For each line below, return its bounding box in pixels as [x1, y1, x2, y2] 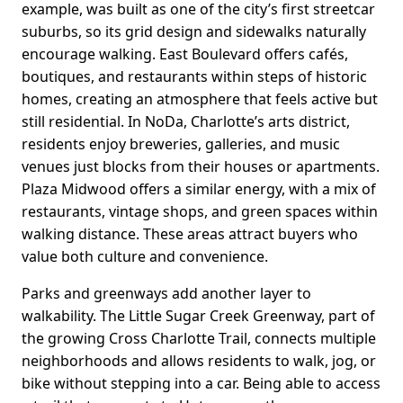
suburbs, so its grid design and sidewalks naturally [22, 22, 366, 42]
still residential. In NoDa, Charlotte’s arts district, [22, 112, 350, 132]
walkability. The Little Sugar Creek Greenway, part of [22, 306, 375, 327]
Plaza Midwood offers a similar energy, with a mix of [22, 179, 376, 200]
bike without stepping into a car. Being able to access [22, 373, 381, 394]
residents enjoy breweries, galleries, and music [22, 134, 340, 155]
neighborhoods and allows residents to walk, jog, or [22, 351, 376, 372]
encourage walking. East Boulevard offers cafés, [22, 44, 348, 65]
